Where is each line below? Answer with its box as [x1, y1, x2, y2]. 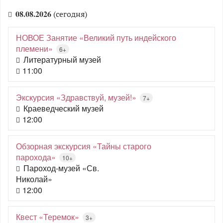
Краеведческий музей [23, 103, 104, 114]
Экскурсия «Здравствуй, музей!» [16, 92, 136, 103]
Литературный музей [23, 54, 101, 65]
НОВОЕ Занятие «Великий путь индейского [16, 32, 176, 43]
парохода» [16, 151, 56, 163]
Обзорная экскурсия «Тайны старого [16, 140, 151, 152]
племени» [16, 43, 53, 54]
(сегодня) [53, 9, 87, 19]
